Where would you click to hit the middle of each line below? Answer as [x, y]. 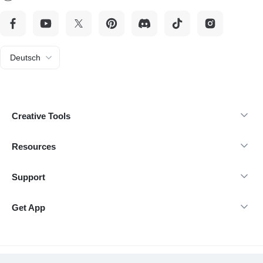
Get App [28, 208]
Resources [34, 146]
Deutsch [25, 58]
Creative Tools [41, 116]
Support [28, 177]
